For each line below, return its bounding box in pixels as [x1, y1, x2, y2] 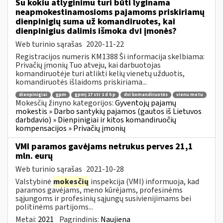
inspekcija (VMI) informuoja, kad [89, 176, 199, 187]
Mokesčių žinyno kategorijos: [15, 98, 115, 109]
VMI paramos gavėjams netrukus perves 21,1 [15, 140, 193, 153]
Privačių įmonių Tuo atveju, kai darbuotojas [15, 59, 161, 71]
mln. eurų [15, 149, 53, 162]
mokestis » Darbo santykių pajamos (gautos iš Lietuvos [15, 106, 202, 117]
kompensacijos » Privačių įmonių [15, 123, 125, 134]
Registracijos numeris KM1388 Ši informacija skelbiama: [15, 51, 205, 62]
